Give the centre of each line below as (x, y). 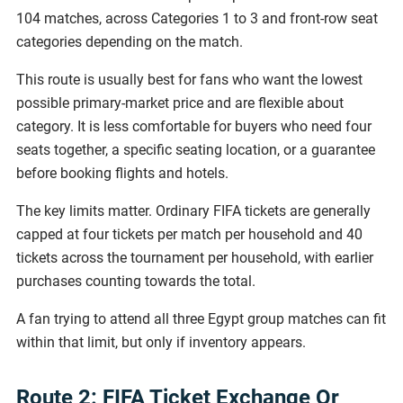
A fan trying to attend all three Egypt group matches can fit (201, 318)
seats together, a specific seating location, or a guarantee (196, 149)
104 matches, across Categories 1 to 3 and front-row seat (197, 18)
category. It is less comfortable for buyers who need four (194, 126)
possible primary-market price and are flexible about (180, 103)
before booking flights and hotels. (122, 173)
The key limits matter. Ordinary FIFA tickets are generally (193, 210)
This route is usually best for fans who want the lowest (189, 79)
